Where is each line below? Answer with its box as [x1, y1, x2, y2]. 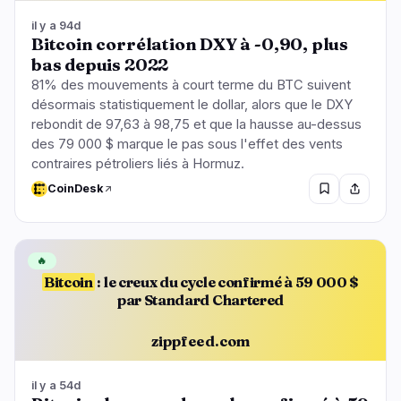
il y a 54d [31, 378, 81, 392]
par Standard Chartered [117, 290, 284, 309]
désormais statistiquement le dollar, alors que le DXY [31, 96, 353, 113]
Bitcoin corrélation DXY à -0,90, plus [31, 33, 349, 55]
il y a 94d [31, 18, 81, 32]
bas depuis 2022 [31, 54, 169, 75]
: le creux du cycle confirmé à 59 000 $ [94, 272, 359, 291]
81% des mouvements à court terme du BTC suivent [31, 76, 351, 93]
